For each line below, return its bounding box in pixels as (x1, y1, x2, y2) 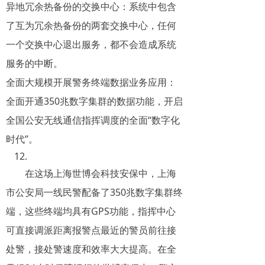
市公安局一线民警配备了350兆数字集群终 (6, 186, 183, 199)
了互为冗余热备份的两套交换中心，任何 (6, 19, 176, 32)
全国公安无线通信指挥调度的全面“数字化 (6, 114, 180, 127)
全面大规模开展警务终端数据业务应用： (6, 76, 176, 89)
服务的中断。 (6, 57, 63, 70)
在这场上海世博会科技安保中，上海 (25, 167, 176, 180)
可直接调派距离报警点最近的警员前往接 (6, 224, 176, 237)
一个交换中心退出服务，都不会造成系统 (6, 38, 176, 51)
